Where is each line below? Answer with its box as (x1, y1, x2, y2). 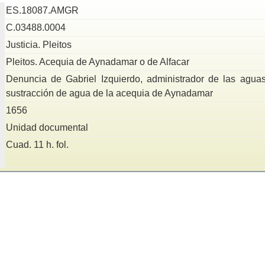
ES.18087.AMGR (5, 5, 79, 15)
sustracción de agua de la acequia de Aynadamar (5, 88, 213, 98)
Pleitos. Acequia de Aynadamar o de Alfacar (5, 56, 189, 67)
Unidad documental (5, 122, 88, 132)
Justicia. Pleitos (5, 39, 72, 50)
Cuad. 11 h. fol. (5, 139, 69, 150)
